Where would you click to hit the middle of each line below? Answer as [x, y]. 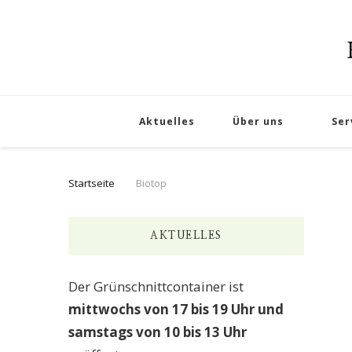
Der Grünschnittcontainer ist [156, 286]
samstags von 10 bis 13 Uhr [158, 332]
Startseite [92, 183]
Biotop [151, 183]
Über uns [258, 121]
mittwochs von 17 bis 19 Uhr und [176, 309]
